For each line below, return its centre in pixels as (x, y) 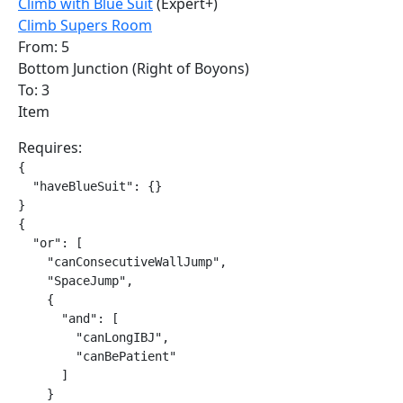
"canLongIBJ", (94, 337)
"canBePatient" (97, 356)
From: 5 (44, 47)
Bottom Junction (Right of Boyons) (134, 68)
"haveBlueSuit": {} (90, 186)
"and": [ (68, 318)
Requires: (50, 148)
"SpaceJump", (76, 281)
